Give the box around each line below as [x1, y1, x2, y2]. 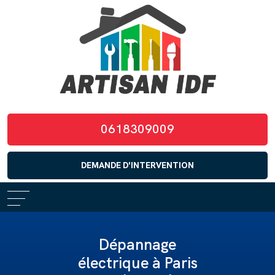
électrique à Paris [77, 253, 198, 273]
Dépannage [99, 234, 176, 255]
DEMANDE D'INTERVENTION [81, 160, 194, 171]
